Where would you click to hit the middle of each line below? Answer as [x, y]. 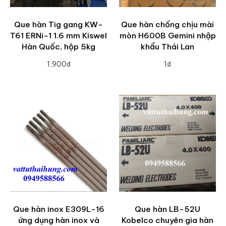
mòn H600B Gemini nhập [167, 36]
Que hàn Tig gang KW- [59, 25]
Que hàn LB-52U [167, 209]
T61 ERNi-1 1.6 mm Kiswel [59, 36]
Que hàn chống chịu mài [167, 25]
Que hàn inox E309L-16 [59, 209]
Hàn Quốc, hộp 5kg [59, 47]
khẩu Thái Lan [167, 47]
